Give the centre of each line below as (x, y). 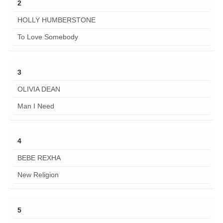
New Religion (38, 175)
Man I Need (36, 106)
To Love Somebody (48, 37)
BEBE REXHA (39, 158)
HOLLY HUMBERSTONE (56, 20)
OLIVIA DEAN (39, 89)
